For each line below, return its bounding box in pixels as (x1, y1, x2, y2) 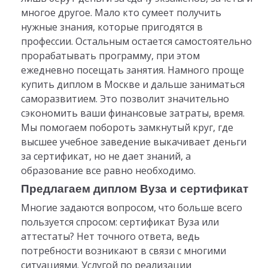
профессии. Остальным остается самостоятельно (20, 34, 252, 48)
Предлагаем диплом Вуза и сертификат (20, 182, 248, 195)
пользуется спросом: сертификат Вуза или (20, 215, 219, 229)
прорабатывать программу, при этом (20, 48, 200, 62)
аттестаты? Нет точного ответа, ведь (20, 229, 200, 243)
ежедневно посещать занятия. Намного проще (20, 63, 244, 77)
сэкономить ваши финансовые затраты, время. (20, 106, 245, 120)
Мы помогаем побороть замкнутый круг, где (20, 120, 233, 134)
